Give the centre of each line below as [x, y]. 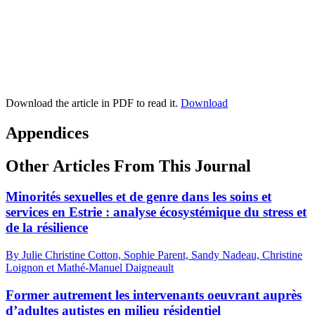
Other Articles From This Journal [128, 166]
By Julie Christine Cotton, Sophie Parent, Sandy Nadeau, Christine [154, 255]
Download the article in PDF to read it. [93, 103]
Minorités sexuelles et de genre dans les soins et [139, 197]
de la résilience [47, 228]
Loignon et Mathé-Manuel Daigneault [90, 268]
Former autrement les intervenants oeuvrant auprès [154, 295]
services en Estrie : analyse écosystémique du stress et [156, 212]
